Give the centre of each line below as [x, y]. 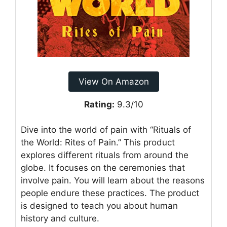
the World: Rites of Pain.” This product [98, 143]
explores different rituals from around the [105, 155]
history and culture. [60, 219]
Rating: [99, 104]
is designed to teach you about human [99, 206]
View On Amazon [113, 81]
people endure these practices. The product [110, 193]
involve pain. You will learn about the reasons [113, 181]
